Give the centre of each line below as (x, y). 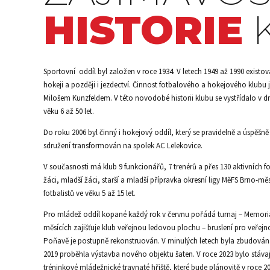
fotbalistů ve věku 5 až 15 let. (89, 193)
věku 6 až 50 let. (69, 111)
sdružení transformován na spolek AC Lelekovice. (123, 146)
